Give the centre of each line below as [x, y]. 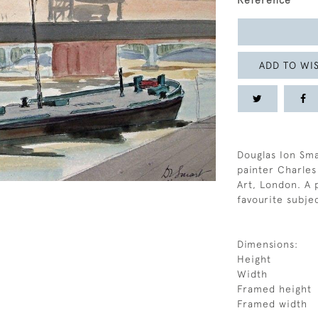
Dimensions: [268, 244]
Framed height [274, 289]
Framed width [272, 304]
